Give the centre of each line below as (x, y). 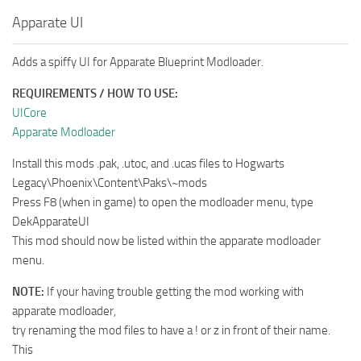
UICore (29, 112)
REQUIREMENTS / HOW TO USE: (95, 93)
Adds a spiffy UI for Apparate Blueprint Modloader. (138, 62)
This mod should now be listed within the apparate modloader (166, 241)
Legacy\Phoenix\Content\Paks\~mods (110, 183)
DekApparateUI (51, 221)
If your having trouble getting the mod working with (174, 291)
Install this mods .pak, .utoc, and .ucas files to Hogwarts (148, 163)
